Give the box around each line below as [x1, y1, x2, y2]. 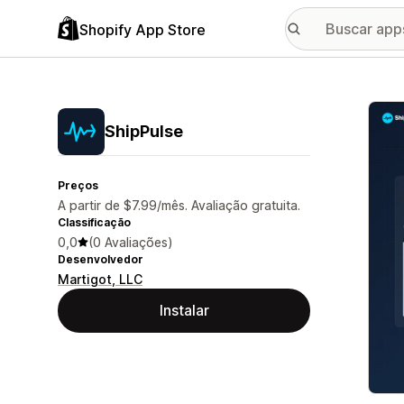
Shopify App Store [79, 20, 206, 39]
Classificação [58, 216, 131, 229]
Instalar [159, 301, 209, 319]
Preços [58, 179, 98, 192]
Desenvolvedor [58, 252, 143, 266]
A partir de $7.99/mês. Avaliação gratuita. [58, 197, 300, 213]
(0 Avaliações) [88, 234, 173, 250]
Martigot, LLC [58, 271, 142, 287]
